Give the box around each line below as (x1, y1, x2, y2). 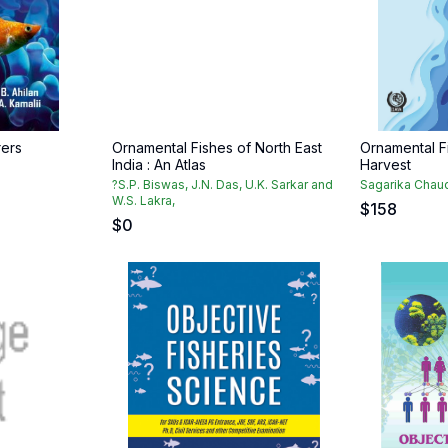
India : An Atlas (112, 156, 206, 173)
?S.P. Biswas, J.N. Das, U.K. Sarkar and (112, 177, 333, 192)
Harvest (360, 156, 411, 173)
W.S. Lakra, (112, 193, 175, 208)
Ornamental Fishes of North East (112, 139, 322, 156)
